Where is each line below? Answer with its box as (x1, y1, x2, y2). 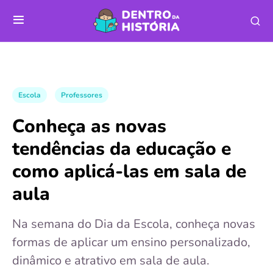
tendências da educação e (12, 136, 231, 161)
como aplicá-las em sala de (12, 159, 246, 184)
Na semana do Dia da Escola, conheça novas (12, 216, 255, 232)
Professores (61, 90, 102, 100)
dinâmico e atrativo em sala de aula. (12, 252, 210, 269)
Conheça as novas (12, 114, 166, 139)
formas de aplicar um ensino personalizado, (12, 234, 250, 250)
